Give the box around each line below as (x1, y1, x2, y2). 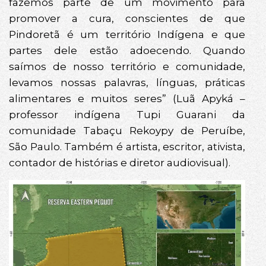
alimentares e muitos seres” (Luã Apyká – (9, 93, 245, 105)
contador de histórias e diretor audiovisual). (9, 157, 230, 169)
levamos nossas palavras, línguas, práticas (9, 77, 245, 89)
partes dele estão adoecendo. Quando (9, 45, 245, 57)
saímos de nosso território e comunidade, (9, 61, 245, 73)
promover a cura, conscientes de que (9, 12, 245, 25)
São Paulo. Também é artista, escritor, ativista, (9, 141, 245, 153)
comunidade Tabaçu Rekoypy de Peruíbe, (9, 125, 245, 137)
